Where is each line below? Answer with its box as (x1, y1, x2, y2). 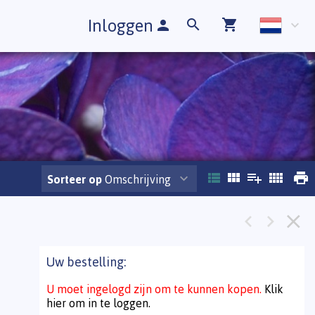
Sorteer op (47, 172, 102, 186)
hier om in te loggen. (46, 296, 151, 311)
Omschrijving (102, 172, 171, 186)
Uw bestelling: (46, 254, 127, 270)
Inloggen (87, 15, 153, 37)
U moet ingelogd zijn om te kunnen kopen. (46, 282, 265, 297)
